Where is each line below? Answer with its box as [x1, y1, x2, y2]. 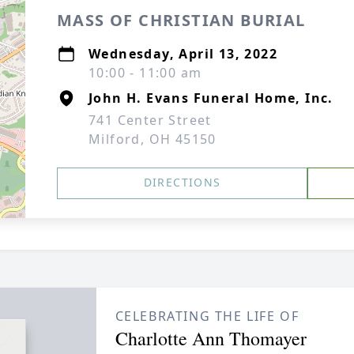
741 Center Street [88, 111, 212, 129]
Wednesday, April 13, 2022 [88, 45, 277, 62]
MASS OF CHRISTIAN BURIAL [57, 9, 306, 31]
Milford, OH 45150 [88, 130, 217, 148]
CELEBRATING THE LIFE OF [115, 307, 299, 325]
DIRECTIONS [143, 175, 221, 190]
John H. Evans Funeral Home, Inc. [88, 89, 333, 107]
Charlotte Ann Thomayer [115, 326, 307, 351]
